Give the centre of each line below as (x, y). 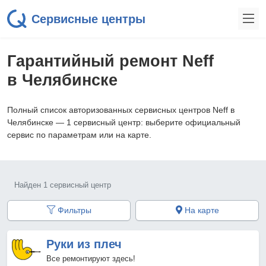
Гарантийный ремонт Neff (110, 61)
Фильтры (73, 210)
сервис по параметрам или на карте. (79, 135)
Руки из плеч (84, 244)
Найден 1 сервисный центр (63, 185)
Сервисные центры (88, 19)
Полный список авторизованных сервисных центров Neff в (121, 110)
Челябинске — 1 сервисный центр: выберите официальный (124, 122)
